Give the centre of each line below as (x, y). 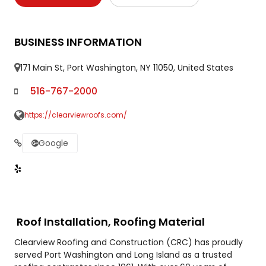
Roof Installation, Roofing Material (110, 221)
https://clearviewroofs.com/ (75, 115)
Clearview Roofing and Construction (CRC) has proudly (128, 242)
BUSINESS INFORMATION (78, 42)
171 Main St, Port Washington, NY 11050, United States (126, 67)
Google (53, 143)
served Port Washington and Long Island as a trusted (123, 254)
